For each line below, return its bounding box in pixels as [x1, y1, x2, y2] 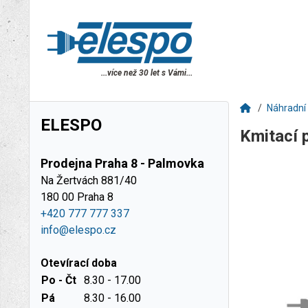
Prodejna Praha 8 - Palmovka [41, 156, 204, 170]
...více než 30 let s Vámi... [101, 68, 192, 78]
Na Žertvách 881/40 [41, 174, 137, 187]
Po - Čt [41, 274, 76, 287]
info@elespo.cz [41, 223, 116, 236]
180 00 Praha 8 [41, 190, 113, 203]
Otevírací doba [41, 256, 117, 269]
